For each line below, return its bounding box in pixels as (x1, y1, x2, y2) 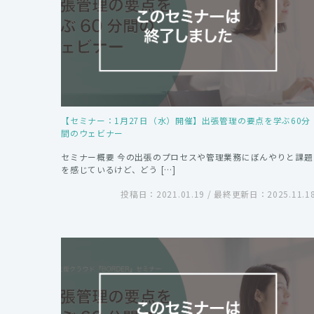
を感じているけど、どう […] (61, 163, 176, 176)
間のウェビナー (61, 127, 124, 139)
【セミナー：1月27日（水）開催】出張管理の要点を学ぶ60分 (61, 114, 311, 127)
